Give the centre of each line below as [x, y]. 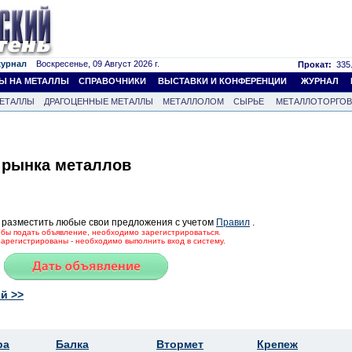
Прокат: [315, 64]
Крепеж [277, 344]
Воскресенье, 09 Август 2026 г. [93, 64]
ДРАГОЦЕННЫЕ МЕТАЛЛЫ [99, 101]
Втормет [180, 344]
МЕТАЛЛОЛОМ [193, 101]
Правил [233, 222]
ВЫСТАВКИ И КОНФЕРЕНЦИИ [222, 81]
